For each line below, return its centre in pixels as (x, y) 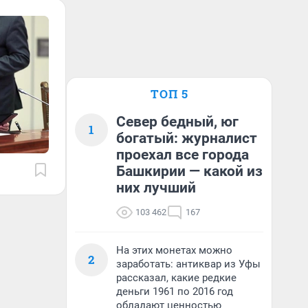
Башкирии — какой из (189, 171)
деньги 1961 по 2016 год (175, 291)
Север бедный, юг (177, 122)
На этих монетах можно (174, 250)
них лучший (156, 188)
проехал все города (183, 155)
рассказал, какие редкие (176, 278)
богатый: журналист (187, 138)
